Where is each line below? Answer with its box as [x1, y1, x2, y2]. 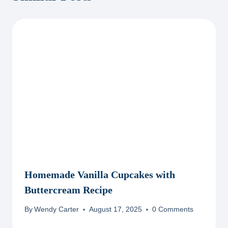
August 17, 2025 [89, 206, 142, 214]
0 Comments [152, 206, 194, 214]
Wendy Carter [34, 206, 79, 214]
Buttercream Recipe [24, 184, 112, 195]
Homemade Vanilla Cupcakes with [24, 168, 175, 180]
